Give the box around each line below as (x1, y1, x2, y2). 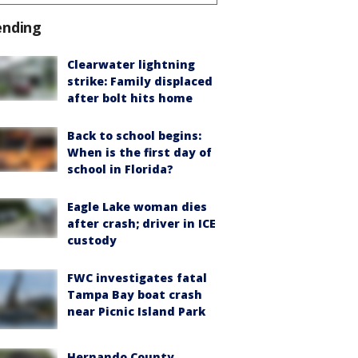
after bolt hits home (67, 89, 193, 105)
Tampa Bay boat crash (67, 286, 202, 302)
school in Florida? (67, 161, 173, 177)
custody (67, 232, 117, 248)
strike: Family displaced (67, 73, 213, 89)
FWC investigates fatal (67, 269, 207, 285)
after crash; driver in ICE (67, 215, 216, 231)
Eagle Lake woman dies (67, 198, 207, 214)
